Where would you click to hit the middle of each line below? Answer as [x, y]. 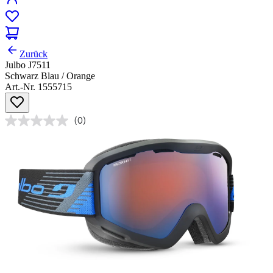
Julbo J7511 [28, 65]
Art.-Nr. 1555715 [38, 87]
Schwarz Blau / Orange [50, 76]
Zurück [34, 54]
